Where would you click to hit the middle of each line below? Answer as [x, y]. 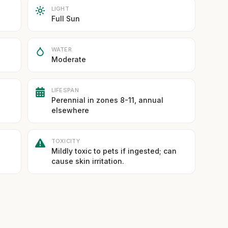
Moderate [68, 59]
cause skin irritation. [88, 161]
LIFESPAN [65, 90]
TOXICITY [65, 141]
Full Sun [65, 19]
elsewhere [70, 110]
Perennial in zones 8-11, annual [107, 100]
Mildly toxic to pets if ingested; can [114, 151]
